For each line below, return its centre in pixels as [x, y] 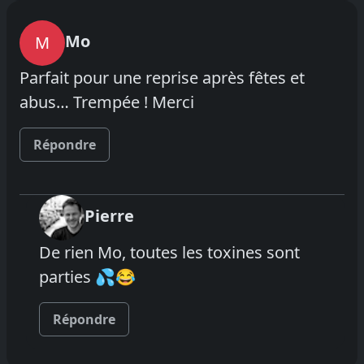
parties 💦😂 [87, 276]
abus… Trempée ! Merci [107, 102]
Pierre [109, 215]
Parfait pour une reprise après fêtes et [162, 77]
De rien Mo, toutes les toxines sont [169, 252]
